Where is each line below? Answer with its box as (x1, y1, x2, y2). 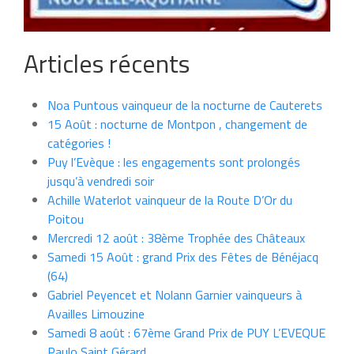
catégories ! (47, 134, 111, 153)
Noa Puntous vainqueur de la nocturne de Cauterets (47, 96, 322, 115)
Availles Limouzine (47, 304, 145, 323)
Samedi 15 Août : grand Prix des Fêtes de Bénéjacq (47, 247, 318, 266)
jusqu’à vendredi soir (47, 171, 154, 190)
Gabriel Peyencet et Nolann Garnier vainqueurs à (47, 285, 302, 304)
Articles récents (24, 44, 190, 82)
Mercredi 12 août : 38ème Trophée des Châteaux (47, 228, 305, 247)
